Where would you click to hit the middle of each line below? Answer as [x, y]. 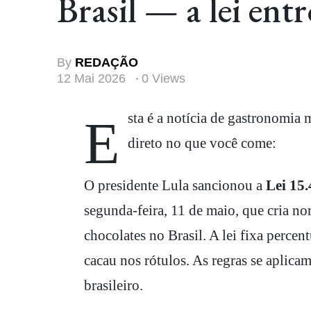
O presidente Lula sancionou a [175, 186]
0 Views [163, 78]
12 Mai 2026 [93, 78]
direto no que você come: [202, 143]
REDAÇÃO [107, 62]
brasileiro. [113, 286]
